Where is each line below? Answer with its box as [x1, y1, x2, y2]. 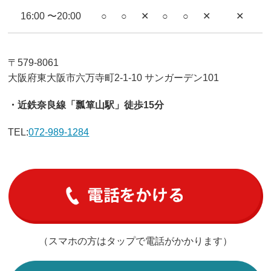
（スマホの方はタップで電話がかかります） [39, 235, 232, 246]
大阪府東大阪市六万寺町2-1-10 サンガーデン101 [8, 72, 220, 83]
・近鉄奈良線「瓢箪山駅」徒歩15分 [8, 99, 165, 110]
